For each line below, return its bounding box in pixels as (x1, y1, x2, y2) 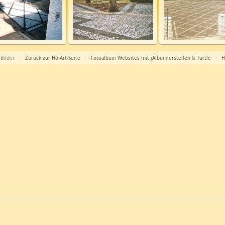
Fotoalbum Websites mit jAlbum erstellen (90, 54, 190, 61)
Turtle (196, 54, 211, 61)
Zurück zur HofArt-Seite (25, 54, 80, 61)
